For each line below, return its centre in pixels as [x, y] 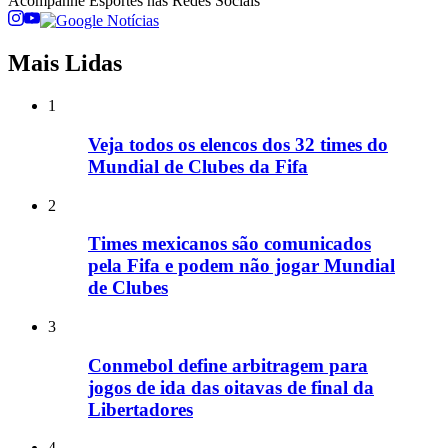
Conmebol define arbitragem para [228, 365]
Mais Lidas [65, 63]
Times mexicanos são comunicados [229, 244]
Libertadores [140, 409]
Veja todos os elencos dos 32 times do [238, 144]
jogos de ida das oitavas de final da [231, 387]
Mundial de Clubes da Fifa [198, 166]
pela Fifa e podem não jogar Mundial [241, 266]
